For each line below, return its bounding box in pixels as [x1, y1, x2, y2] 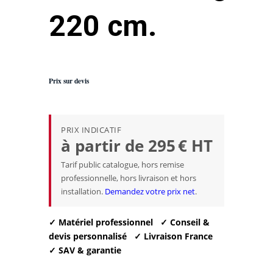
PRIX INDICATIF [61, 124, 122, 135]
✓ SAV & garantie [49, 244, 121, 256]
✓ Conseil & [160, 216, 210, 228]
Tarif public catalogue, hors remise [61, 158, 184, 170]
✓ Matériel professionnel [49, 216, 153, 228]
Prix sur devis [49, 75, 89, 86]
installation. [61, 185, 105, 197]
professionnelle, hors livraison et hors [61, 172, 196, 183]
